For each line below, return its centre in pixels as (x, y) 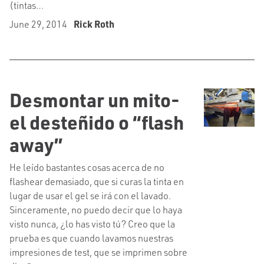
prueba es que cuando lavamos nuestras (91, 238)
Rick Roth (94, 24)
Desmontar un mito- (95, 100)
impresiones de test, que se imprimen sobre (98, 252)
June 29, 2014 (39, 24)
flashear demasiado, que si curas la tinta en (97, 181)
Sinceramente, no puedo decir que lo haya (96, 209)
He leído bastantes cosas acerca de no (87, 167)
